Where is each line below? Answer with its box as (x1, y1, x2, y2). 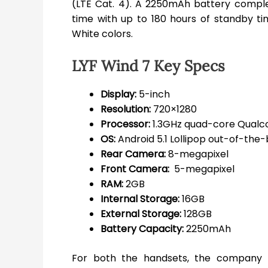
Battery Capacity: (100, 221, 184, 236)
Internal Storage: (100, 191, 179, 206)
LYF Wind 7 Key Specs (72, 56, 225, 75)
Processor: (100, 117, 150, 131)
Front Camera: (100, 162, 169, 176)
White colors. (72, 26, 133, 41)
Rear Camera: (100, 147, 166, 161)
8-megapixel (166, 147, 229, 161)
